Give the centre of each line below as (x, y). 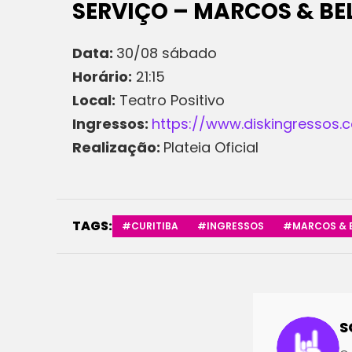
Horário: (102, 77)
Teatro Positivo (170, 100)
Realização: (118, 147)
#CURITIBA (150, 226)
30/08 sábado (167, 53)
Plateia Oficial (211, 147)
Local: (94, 100)
